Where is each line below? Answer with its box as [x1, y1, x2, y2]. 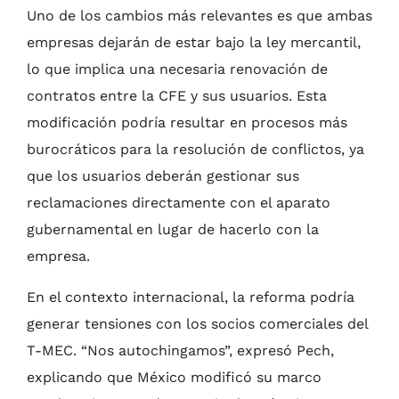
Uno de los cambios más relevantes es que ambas [27, 7, 372, 25]
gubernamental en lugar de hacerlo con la [27, 221, 319, 239]
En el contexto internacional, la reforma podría [27, 289, 354, 306]
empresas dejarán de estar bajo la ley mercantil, [27, 34, 361, 52]
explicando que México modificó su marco [27, 369, 322, 387]
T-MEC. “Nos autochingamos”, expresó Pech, [27, 342, 334, 360]
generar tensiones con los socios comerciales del [27, 315, 368, 333]
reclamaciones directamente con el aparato [27, 194, 330, 212]
